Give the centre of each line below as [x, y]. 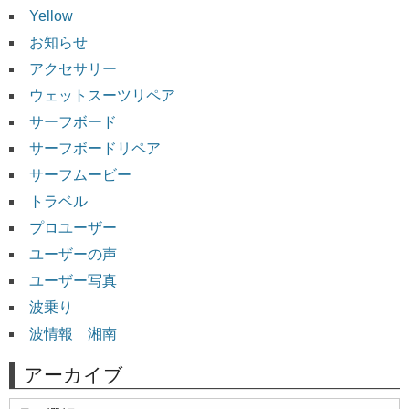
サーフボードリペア [95, 148]
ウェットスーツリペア [102, 95]
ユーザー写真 [73, 280]
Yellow [51, 16]
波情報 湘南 [73, 333]
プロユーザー [73, 227]
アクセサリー [73, 68]
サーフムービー [80, 174]
